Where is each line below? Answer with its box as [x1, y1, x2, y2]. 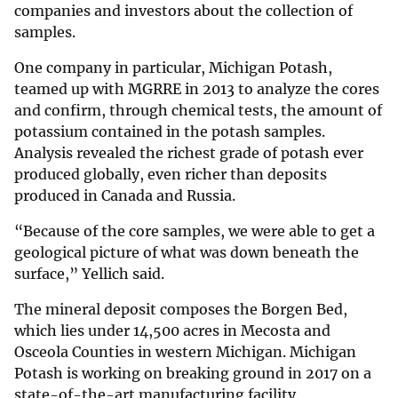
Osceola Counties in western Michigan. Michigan [14, 342, 356, 361]
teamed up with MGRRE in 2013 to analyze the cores [14, 79, 379, 98]
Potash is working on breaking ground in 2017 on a [14, 363, 371, 382]
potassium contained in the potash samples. [14, 122, 325, 140]
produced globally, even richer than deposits [14, 164, 327, 183]
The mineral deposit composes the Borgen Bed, [14, 299, 347, 318]
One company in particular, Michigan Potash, [14, 58, 332, 76]
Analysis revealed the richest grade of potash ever [14, 143, 363, 162]
